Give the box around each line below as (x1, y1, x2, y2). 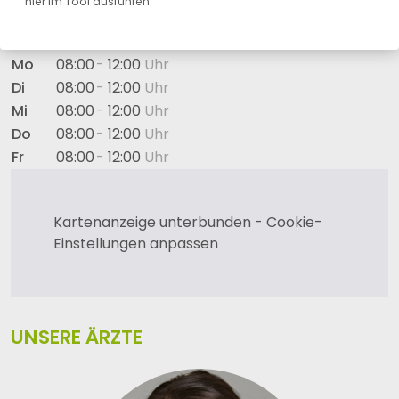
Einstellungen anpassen (53, 233, 218, 254)
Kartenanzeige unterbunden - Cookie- (53, 212, 322, 232)
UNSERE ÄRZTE (11, 323, 142, 352)
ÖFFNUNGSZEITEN (11, 13, 175, 41)
